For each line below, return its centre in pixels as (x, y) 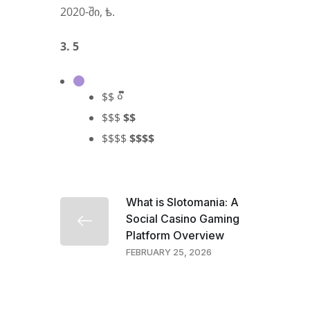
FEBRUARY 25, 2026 (169, 252)
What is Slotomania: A (182, 202)
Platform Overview (175, 235)
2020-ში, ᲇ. (88, 12)
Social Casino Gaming (183, 218)
